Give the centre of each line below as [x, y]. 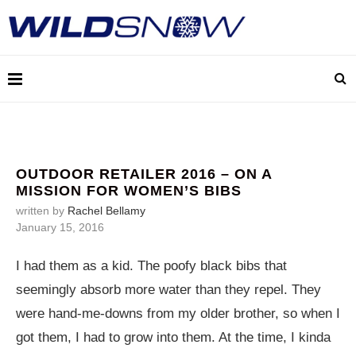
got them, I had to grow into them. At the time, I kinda [173, 337]
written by [42, 211]
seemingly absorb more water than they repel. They [168, 290]
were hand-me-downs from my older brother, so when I [178, 313]
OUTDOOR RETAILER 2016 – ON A [144, 174]
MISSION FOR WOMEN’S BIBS [129, 191]
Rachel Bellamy [106, 211]
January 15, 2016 [60, 227]
